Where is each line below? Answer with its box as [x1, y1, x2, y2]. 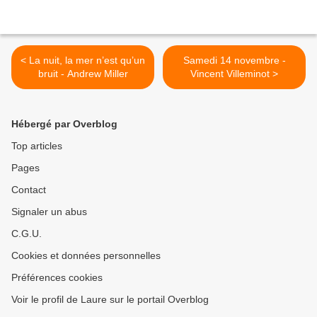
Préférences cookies [11, 272, 103, 284]
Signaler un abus [11, 206, 87, 218]
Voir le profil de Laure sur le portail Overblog [11, 294, 209, 306]
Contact [11, 184, 46, 196]
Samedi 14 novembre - [183, 54, 286, 67]
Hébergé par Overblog [11, 118, 117, 130]
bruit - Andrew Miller [38, 68, 128, 80]
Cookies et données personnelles [11, 250, 161, 262]
